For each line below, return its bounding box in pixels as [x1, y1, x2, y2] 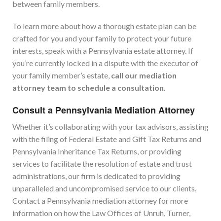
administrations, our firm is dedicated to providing [12, 171, 181, 181]
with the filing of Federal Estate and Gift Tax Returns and [12, 134, 201, 144]
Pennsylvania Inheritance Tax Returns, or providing [12, 147, 182, 156]
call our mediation [111, 71, 177, 80]
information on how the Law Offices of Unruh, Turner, [12, 208, 190, 218]
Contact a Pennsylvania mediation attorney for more [12, 196, 188, 206]
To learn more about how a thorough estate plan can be [12, 21, 196, 31]
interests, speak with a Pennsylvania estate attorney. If [12, 46, 193, 56]
